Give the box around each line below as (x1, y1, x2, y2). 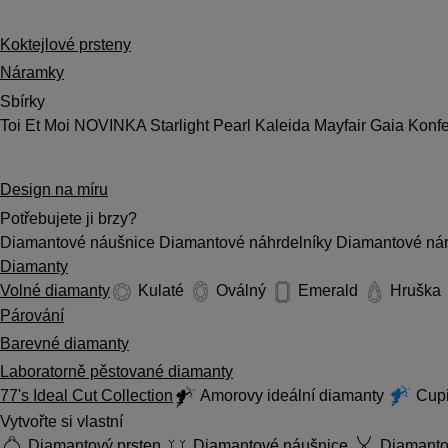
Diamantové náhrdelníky (159, 234, 336, 251)
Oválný (212, 282, 270, 299)
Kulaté (134, 282, 188, 299)
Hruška (386, 282, 445, 299)
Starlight (146, 117, 213, 134)
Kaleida (255, 117, 314, 134)
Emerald (294, 282, 362, 299)
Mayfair (314, 117, 370, 134)
